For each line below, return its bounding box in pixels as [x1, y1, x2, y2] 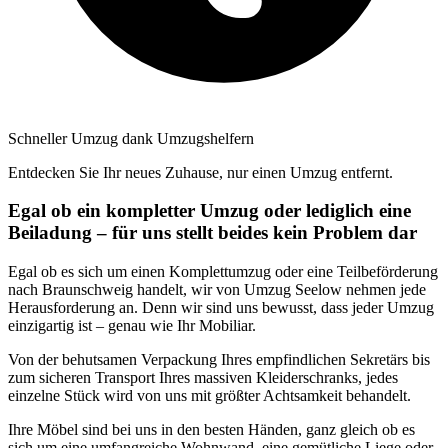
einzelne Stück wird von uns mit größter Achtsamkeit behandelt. [8, 387, 411, 404]
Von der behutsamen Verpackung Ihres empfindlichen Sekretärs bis [8, 351, 430, 368]
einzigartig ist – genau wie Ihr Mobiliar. [8, 317, 256, 334]
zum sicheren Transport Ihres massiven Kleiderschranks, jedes [8, 369, 398, 386]
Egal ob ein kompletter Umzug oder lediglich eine [8, 200, 411, 222]
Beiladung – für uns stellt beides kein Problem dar [8, 222, 417, 244]
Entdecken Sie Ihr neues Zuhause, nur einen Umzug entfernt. [8, 163, 393, 181]
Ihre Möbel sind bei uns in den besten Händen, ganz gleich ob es [8, 421, 415, 438]
